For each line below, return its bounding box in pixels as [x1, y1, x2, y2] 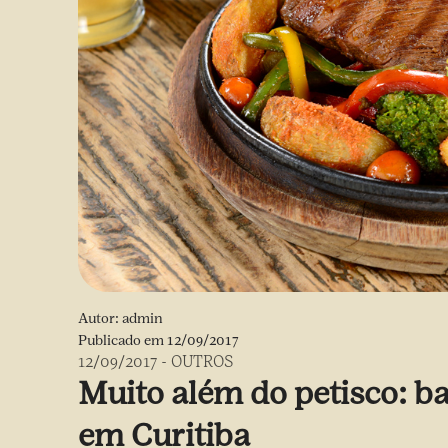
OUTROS [171, 352, 233, 371]
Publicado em [78, 332, 167, 349]
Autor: [78, 310, 122, 327]
